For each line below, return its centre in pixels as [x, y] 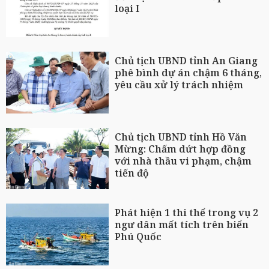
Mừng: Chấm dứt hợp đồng [180, 149]
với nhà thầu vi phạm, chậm [183, 161]
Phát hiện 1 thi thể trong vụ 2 [187, 213]
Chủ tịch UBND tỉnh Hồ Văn [181, 137]
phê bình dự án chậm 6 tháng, [189, 72]
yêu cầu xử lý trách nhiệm [179, 84]
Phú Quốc [138, 237]
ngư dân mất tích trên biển [182, 225]
